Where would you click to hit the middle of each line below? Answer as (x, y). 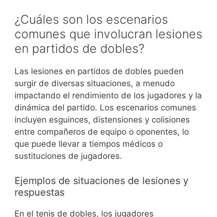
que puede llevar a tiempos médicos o (89, 144)
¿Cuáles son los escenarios (91, 20)
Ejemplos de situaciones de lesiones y (101, 180)
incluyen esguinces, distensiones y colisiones (102, 120)
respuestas (39, 192)
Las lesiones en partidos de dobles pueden (99, 71)
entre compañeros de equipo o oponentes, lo (102, 132)
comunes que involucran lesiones (108, 34)
